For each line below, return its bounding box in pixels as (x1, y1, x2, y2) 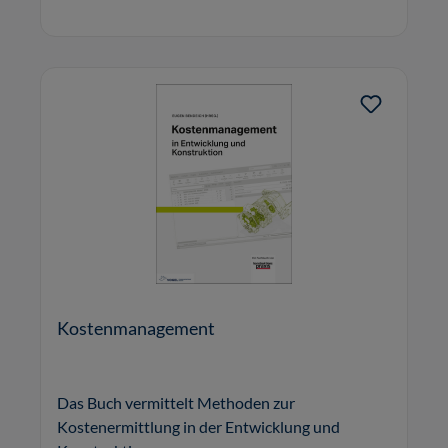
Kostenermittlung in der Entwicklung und (57, 416, 340, 436)
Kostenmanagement (57, 316, 215, 339)
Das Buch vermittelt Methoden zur (57, 392, 295, 412)
